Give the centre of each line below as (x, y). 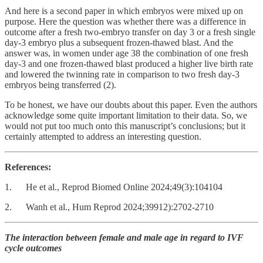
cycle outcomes (33, 248)
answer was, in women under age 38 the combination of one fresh (127, 53)
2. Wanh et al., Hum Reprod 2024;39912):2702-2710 (109, 207)
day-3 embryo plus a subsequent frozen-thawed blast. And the (119, 42)
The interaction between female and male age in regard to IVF (124, 237)
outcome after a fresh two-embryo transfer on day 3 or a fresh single (130, 32)
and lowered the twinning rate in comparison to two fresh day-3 (122, 74)
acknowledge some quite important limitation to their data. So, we (126, 115)
